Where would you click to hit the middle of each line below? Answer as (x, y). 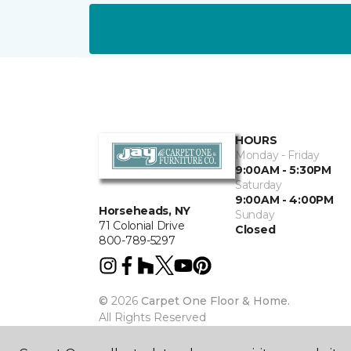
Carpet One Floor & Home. (215, 301)
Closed (255, 230)
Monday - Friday (277, 155)
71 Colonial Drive (142, 226)
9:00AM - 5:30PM (283, 170)
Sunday (255, 215)
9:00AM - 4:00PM (284, 200)
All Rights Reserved (152, 317)
